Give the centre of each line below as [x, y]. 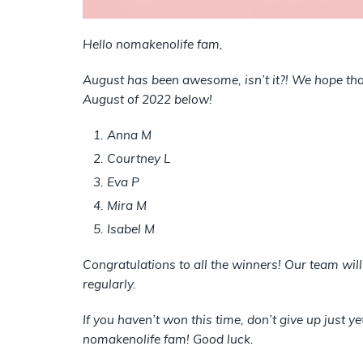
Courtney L [139, 158]
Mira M [127, 205]
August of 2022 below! [149, 99]
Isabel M [131, 229]
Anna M [129, 135]
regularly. [109, 284]
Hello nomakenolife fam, [153, 44]
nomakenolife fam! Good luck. [168, 339]
